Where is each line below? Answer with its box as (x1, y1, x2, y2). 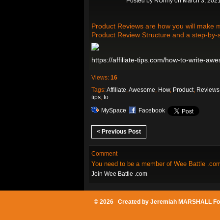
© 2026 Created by (94, 198, 150, 205)
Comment (91, 150, 117, 157)
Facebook (138, 107, 165, 114)
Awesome (129, 86, 155, 94)
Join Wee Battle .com (91, 170, 147, 177)
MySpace (101, 107, 126, 114)
